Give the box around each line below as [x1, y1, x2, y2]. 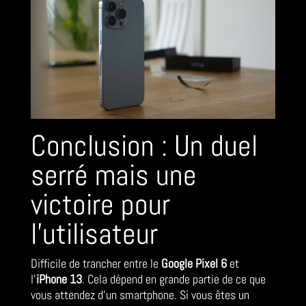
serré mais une [30, 156, 197, 194]
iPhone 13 [36, 270, 82, 287]
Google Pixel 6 [161, 255, 227, 271]
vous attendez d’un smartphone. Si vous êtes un [30, 286, 249, 303]
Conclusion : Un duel [30, 126, 258, 165]
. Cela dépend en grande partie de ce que [81, 270, 266, 287]
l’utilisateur [30, 214, 158, 253]
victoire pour [30, 185, 170, 223]
